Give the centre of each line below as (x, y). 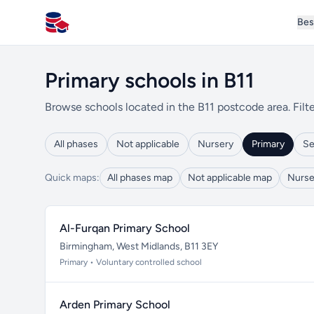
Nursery (216, 144)
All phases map (140, 178)
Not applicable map (230, 178)
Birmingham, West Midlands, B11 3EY (139, 246)
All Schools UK (81, 29)
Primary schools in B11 (150, 80)
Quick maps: (72, 178)
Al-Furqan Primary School (125, 228)
